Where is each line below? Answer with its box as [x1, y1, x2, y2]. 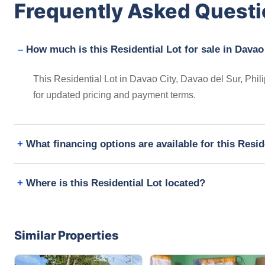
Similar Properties [14, 228, 119, 243]
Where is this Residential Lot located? [26, 177, 205, 189]
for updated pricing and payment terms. [33, 89, 196, 100]
